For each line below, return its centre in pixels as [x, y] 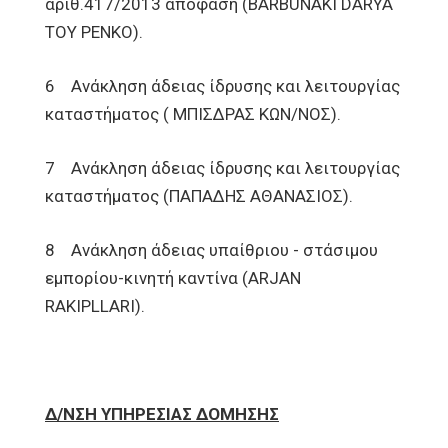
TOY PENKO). [94, 32]
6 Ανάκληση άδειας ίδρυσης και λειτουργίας [222, 86]
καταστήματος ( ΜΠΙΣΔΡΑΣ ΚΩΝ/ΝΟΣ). [193, 114]
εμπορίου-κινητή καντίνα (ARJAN [173, 278]
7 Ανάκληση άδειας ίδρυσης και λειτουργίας [222, 168]
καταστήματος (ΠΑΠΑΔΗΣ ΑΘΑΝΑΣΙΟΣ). [199, 196]
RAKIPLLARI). [95, 306]
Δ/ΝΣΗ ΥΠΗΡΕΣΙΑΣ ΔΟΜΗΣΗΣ [162, 414]
